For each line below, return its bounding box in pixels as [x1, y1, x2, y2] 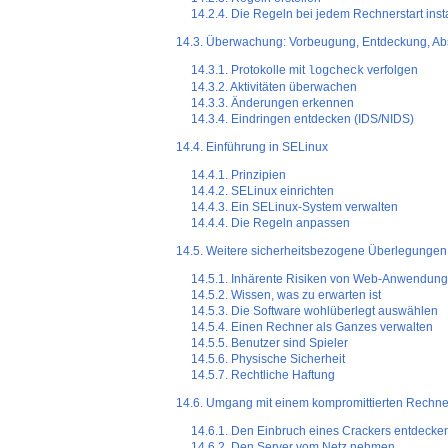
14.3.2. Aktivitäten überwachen [191, 80, 358, 95]
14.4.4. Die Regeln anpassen [191, 216, 351, 231]
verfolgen [364, 63, 419, 78]
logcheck [308, 64, 365, 79]
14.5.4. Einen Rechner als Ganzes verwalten [191, 320, 434, 335]
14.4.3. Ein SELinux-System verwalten [191, 200, 399, 215]
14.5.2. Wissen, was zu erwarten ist [191, 288, 382, 303]
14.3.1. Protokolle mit [191, 63, 309, 78]
